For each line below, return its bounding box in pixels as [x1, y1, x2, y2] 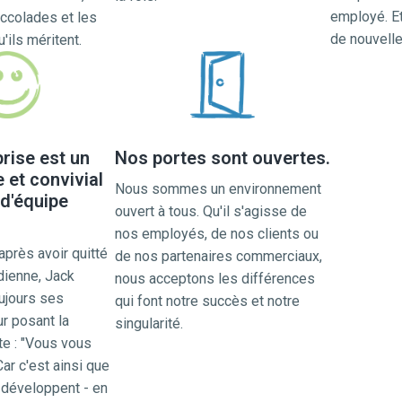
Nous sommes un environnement [115, 180, 321, 197]
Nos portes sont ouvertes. [115, 147, 330, 169]
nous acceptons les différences [115, 270, 315, 287]
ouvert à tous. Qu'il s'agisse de [115, 203, 307, 220]
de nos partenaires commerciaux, [115, 248, 322, 265]
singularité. [115, 315, 183, 332]
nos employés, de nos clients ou [115, 225, 319, 242]
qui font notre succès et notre [115, 293, 300, 310]
